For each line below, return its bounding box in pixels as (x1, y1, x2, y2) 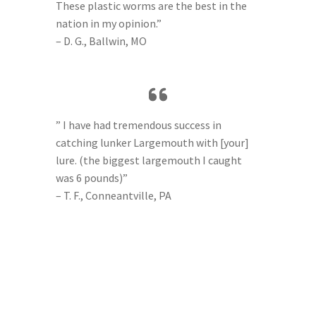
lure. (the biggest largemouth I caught (55, 152, 242, 167)
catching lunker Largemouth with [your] (55, 135, 249, 150)
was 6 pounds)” (55, 170, 128, 185)
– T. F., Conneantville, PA (55, 188, 171, 202)
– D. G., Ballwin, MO (55, 33, 147, 48)
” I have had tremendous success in (55, 117, 221, 132)
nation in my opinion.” (55, 16, 162, 30)
